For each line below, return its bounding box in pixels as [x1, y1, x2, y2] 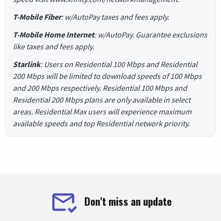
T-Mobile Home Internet [13, 30, 94, 40]
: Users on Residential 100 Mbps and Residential [40, 59, 197, 70]
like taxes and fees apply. [13, 41, 94, 52]
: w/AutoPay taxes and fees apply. [61, 12, 169, 22]
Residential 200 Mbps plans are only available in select [13, 95, 190, 105]
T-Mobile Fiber [13, 12, 61, 22]
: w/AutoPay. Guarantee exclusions [94, 30, 207, 40]
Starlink [13, 59, 40, 70]
